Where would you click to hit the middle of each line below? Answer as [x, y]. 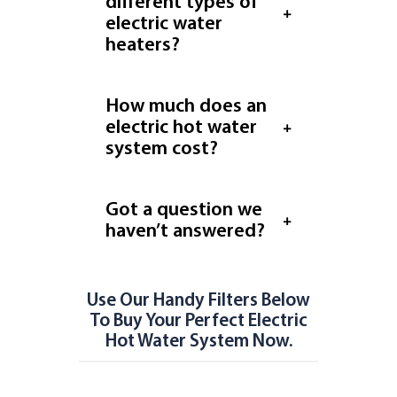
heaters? [143, 46]
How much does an [186, 107]
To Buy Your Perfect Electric [198, 321]
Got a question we [184, 210]
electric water [164, 24]
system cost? [162, 149]
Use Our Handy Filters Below [198, 301]
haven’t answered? [185, 232]
